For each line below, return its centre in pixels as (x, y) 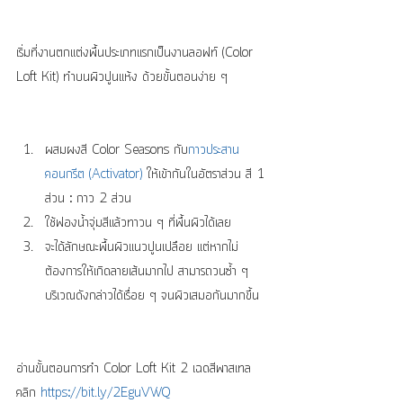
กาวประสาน (214, 151)
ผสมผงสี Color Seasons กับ (116, 151)
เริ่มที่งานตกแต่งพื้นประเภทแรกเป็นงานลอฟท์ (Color (137, 54)
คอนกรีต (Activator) (94, 175)
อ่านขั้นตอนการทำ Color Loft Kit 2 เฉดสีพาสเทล (136, 369)
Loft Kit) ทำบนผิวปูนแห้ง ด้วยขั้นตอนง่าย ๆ (122, 78)
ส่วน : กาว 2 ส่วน (93, 199)
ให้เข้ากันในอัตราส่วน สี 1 (206, 175)
